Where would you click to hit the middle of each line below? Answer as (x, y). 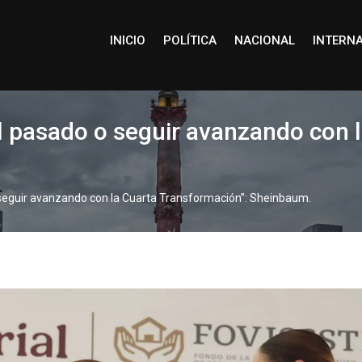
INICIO (127, 40)
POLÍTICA (189, 40)
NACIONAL (264, 40)
